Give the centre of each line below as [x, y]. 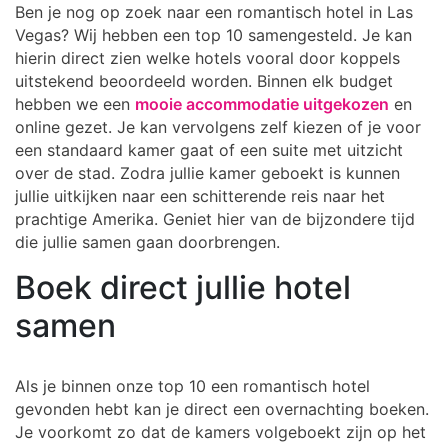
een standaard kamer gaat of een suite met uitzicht [209, 150]
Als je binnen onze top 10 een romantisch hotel [192, 386]
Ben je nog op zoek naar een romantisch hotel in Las [214, 12]
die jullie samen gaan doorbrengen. [147, 242]
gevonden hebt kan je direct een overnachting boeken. [222, 409]
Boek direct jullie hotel [183, 287]
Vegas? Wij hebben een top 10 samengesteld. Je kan [213, 35]
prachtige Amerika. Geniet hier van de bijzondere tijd [215, 219]
